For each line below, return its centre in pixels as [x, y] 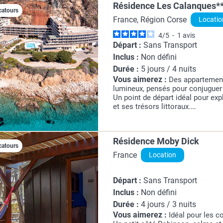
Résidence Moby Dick [156, 141]
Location [163, 155]
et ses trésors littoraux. [152, 107]
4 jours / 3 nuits [168, 204]
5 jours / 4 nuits [168, 69]
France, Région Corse [150, 19]
